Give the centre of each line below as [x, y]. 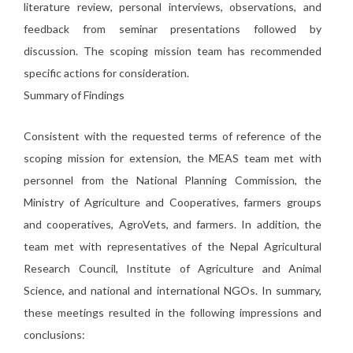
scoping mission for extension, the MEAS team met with [173, 158]
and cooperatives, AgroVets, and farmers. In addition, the [173, 224]
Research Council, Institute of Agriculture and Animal [173, 268]
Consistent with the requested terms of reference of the [173, 136]
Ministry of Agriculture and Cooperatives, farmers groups [173, 202]
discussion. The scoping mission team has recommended [173, 51]
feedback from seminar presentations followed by [173, 29]
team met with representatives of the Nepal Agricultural [173, 246]
